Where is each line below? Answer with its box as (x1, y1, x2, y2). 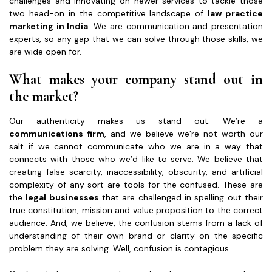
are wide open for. (9, 46, 81, 57)
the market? (9, 87, 78, 105)
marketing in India (9, 20, 89, 32)
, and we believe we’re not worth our (104, 127, 263, 139)
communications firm (9, 127, 104, 139)
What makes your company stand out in (9, 70, 263, 88)
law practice (208, 7, 263, 19)
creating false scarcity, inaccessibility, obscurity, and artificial (9, 166, 263, 177)
